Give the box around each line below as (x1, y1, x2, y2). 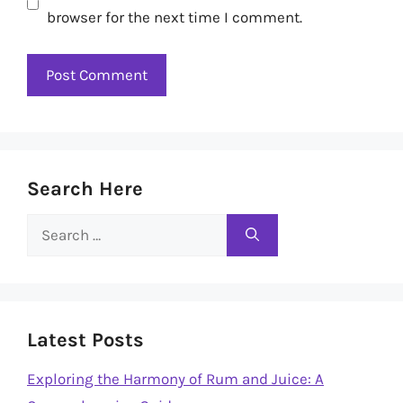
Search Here (27, 176, 143, 201)
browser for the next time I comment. (46, 8, 302, 26)
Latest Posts (27, 327, 144, 352)
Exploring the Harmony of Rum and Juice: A (27, 369, 324, 388)
